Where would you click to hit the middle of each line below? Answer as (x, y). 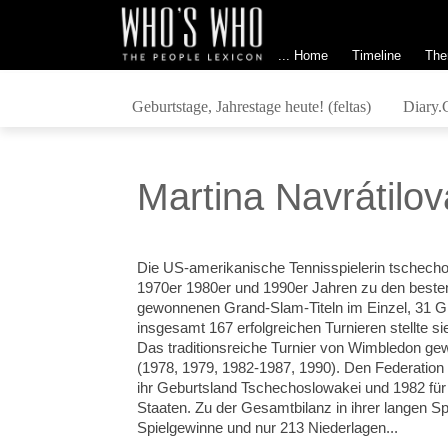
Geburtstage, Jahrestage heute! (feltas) (251, 106)
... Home (302, 55)
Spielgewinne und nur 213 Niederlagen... (268, 427)
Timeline (376, 55)
